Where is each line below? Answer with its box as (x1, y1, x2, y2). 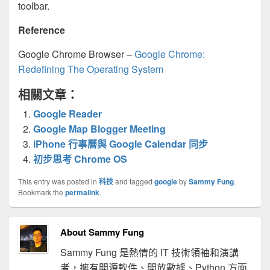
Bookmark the (18, 187, 65, 197)
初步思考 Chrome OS (33, 152, 127, 166)
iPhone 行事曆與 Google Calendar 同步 (33, 137, 208, 151)
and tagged (113, 176, 154, 186)
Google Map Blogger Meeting (33, 122, 166, 136)
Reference (18, 23, 65, 37)
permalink (65, 187, 99, 198)
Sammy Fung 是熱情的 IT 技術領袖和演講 (60, 245, 239, 259)
